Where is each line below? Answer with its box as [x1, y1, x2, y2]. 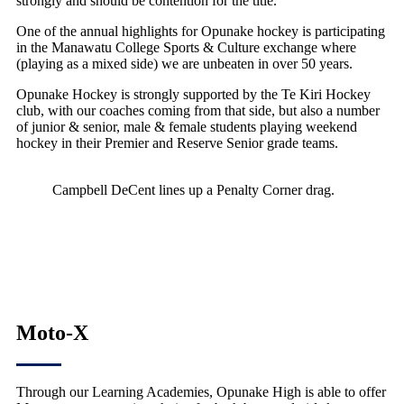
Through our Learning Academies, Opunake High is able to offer [16, 383, 386, 399]
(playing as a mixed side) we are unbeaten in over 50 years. [16, 55, 353, 71]
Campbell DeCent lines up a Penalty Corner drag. [52, 181, 335, 197]
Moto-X [16, 320, 88, 344]
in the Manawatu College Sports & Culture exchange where [16, 39, 356, 55]
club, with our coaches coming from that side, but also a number [16, 102, 380, 118]
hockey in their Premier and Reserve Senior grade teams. [16, 134, 338, 151]
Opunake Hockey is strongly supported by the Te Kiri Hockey [16, 86, 371, 102]
